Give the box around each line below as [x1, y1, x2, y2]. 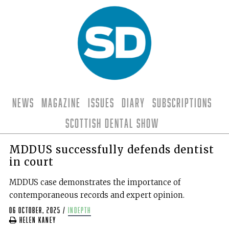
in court [9, 155, 54, 168]
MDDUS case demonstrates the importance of [9, 177, 180, 187]
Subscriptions [152, 97, 212, 108]
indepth [67, 207, 91, 215]
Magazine [41, 97, 81, 108]
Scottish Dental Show [65, 117, 159, 129]
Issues [87, 97, 114, 108]
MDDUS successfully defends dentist [9, 143, 214, 156]
